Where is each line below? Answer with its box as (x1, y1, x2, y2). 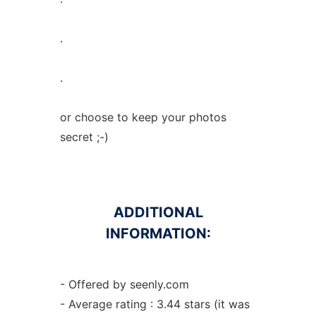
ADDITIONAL (113, 204, 203, 221)
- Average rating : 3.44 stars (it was (59, 297, 250, 311)
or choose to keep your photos (59, 110, 226, 124)
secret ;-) (59, 130, 109, 144)
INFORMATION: (105, 225, 211, 242)
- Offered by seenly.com (59, 277, 189, 291)
